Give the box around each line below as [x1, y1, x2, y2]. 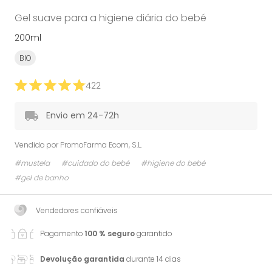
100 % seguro [84, 228, 135, 239]
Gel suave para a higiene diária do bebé [15, 10, 206, 25]
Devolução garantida [40, 253, 124, 264]
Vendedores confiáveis [36, 205, 118, 216]
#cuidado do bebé [61, 157, 129, 168]
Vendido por [15, 139, 60, 150]
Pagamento [40, 228, 84, 239]
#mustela [15, 157, 50, 168]
